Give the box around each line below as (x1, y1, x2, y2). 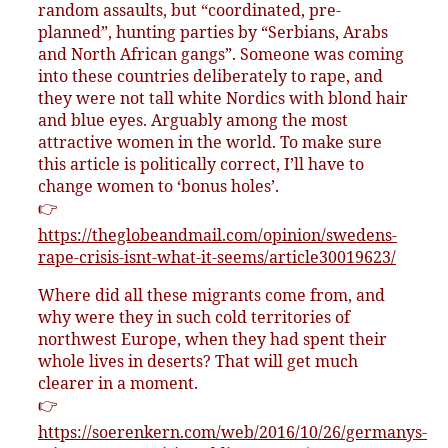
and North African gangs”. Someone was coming (38, 43, 404, 66)
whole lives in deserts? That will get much (38, 350, 358, 373)
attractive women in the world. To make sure (38, 131, 382, 154)
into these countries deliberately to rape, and (38, 65, 383, 88)
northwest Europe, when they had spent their (38, 328, 387, 351)
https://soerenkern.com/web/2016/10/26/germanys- (38, 421, 427, 444)
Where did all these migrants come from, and (38, 284, 385, 307)
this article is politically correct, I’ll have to (38, 153, 364, 176)
